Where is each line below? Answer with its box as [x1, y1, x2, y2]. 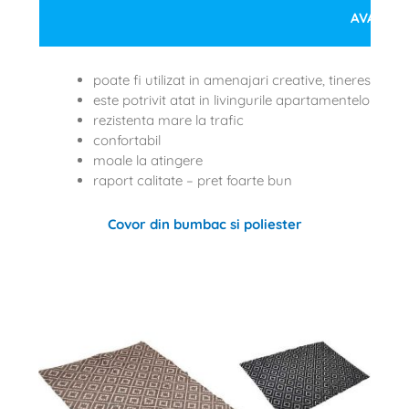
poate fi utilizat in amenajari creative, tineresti [92, 70, 378, 89]
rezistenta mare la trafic [92, 110, 244, 129]
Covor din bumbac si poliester [107, 215, 302, 233]
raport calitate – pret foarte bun [92, 171, 292, 189]
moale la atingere [92, 151, 203, 169]
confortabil [92, 131, 161, 149]
